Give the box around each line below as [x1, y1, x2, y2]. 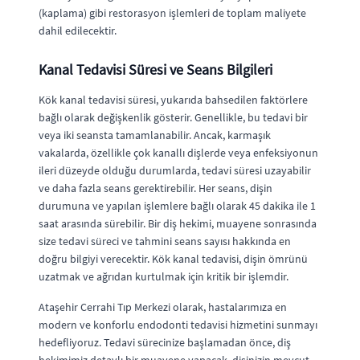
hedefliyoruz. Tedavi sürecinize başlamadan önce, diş [39, 334, 291, 350]
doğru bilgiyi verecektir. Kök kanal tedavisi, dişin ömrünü [39, 251, 308, 266]
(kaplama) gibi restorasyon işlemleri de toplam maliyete [39, 5, 306, 20]
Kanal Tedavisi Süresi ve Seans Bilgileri [39, 59, 272, 79]
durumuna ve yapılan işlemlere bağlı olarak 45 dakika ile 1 [39, 198, 316, 213]
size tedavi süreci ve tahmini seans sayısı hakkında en [39, 233, 291, 248]
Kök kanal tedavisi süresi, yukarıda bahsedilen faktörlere [39, 92, 308, 107]
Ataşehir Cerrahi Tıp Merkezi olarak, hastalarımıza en [39, 299, 287, 314]
